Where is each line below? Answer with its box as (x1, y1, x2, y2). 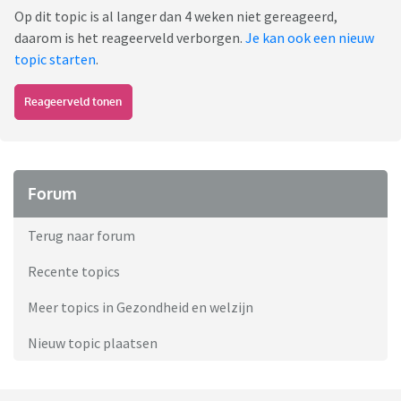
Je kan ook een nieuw (245, 28, 374, 47)
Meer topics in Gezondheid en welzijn (28, 297, 253, 316)
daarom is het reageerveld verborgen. (14, 28, 245, 47)
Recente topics (28, 261, 120, 280)
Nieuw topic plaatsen (28, 333, 158, 352)
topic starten (14, 49, 96, 68)
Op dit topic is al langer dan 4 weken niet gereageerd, (14, 6, 337, 25)
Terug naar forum (28, 226, 135, 244)
